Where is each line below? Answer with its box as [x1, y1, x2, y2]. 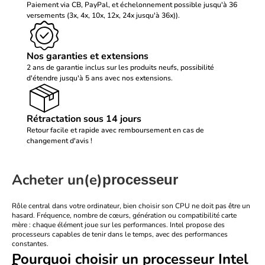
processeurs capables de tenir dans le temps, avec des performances [12, 230, 228, 240]
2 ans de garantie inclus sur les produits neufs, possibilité [27, 63, 214, 73]
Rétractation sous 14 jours [27, 112, 141, 126]
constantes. [12, 239, 49, 249]
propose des [184, 220, 225, 230]
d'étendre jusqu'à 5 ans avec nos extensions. [27, 73, 173, 83]
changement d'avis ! [27, 136, 92, 146]
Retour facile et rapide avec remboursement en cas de [27, 125, 204, 135]
